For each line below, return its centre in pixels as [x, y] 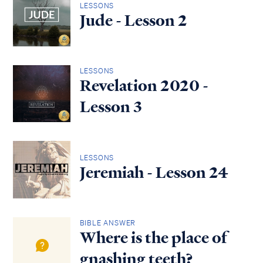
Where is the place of [153, 238]
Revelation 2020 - [144, 86]
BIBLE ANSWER [108, 223]
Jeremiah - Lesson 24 [154, 172]
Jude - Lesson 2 [133, 20]
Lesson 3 [111, 107]
